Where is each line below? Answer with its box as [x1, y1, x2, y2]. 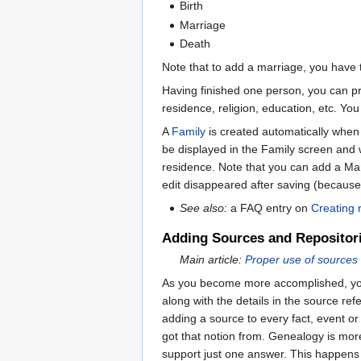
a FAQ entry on [227, 201, 312, 215]
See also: [180, 201, 228, 215]
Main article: [180, 253, 246, 267]
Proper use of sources [245, 253, 359, 267]
